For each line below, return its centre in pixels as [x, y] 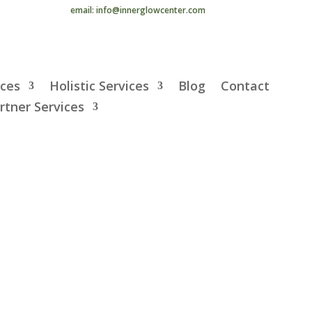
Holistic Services [100, 85]
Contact [245, 85]
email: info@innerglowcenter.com [138, 10]
